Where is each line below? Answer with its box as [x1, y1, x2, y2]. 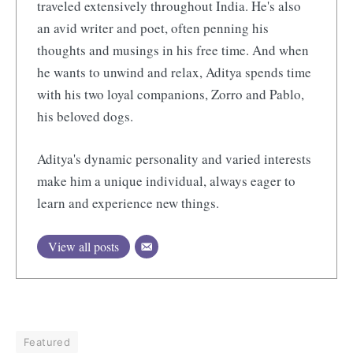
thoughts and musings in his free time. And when [36, 40, 309, 59]
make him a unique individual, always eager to [36, 171, 295, 190]
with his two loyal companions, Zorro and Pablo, [36, 84, 304, 103]
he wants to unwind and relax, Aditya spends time [36, 62, 311, 81]
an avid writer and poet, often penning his [36, 18, 269, 37]
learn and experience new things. [36, 193, 219, 212]
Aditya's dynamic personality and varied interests [36, 149, 311, 168]
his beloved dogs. [36, 106, 133, 125]
